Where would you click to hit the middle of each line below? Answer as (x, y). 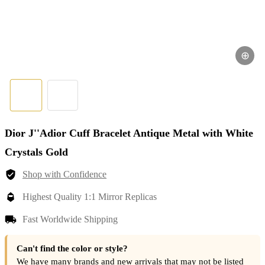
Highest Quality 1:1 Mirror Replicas (90, 197)
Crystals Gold (36, 152)
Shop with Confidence (64, 174)
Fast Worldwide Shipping (70, 219)
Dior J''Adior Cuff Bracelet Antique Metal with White (129, 133)
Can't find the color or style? (72, 249)
